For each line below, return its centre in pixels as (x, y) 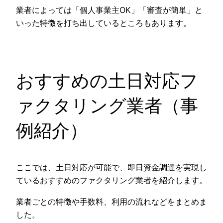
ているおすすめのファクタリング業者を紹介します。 (111, 180)
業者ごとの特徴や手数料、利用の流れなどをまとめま (111, 201)
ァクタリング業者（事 (107, 106)
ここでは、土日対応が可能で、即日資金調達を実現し (111, 167)
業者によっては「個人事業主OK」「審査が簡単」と (109, 10)
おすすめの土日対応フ (107, 81)
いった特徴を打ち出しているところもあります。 (104, 23)
